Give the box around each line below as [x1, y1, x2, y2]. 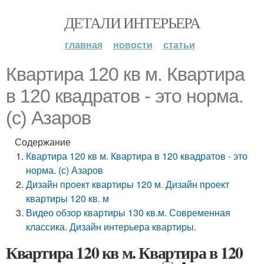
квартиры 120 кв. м [26, 192, 110, 205]
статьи [163, 38, 195, 51]
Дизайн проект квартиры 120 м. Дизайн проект [26, 177, 230, 191]
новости [113, 38, 153, 51]
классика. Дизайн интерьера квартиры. [26, 220, 197, 233]
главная [64, 38, 103, 51]
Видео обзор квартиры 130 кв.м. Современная [26, 206, 231, 219]
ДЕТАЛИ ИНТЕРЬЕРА [64, 12, 200, 32]
